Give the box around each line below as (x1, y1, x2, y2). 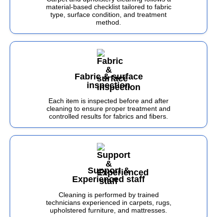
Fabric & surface (74, 72, 143, 81)
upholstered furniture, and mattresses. (50, 206, 167, 214)
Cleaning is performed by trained (58, 191, 159, 199)
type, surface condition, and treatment (50, 11, 167, 18)
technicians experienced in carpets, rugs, (46, 199, 171, 206)
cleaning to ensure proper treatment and (46, 105, 170, 112)
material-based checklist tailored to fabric (46, 3, 171, 11)
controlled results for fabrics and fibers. (49, 112, 168, 120)
